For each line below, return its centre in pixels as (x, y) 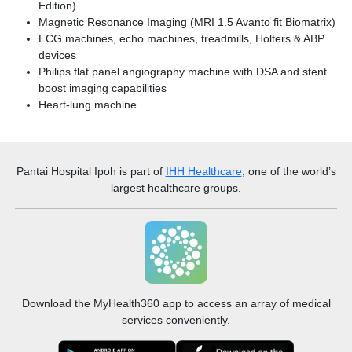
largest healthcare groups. (176, 187)
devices (57, 55)
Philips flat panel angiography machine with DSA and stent (183, 71)
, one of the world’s (289, 171)
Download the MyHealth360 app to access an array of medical (176, 303)
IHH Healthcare (203, 171)
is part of (141, 171)
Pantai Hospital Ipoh (66, 171)
